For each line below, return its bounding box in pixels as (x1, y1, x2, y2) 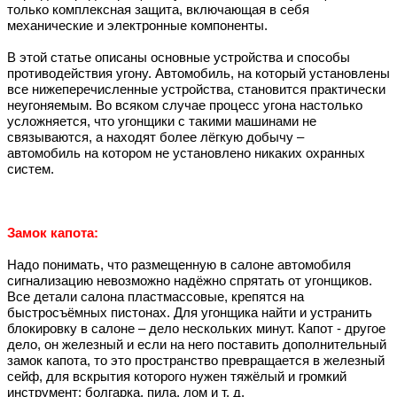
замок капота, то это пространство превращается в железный (7, 354, 385, 369)
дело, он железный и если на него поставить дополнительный (7, 338, 386, 353)
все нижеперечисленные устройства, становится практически (7, 82, 385, 97)
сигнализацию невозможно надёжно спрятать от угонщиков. (7, 274, 372, 289)
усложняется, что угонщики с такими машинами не (7, 114, 316, 129)
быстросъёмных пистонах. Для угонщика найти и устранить (7, 306, 372, 321)
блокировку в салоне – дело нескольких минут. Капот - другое (7, 322, 385, 337)
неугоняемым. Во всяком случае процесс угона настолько (7, 98, 362, 113)
